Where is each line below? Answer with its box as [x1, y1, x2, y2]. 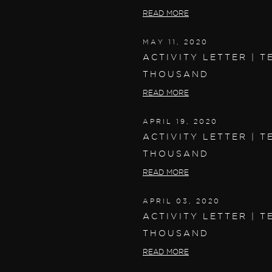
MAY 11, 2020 [143, 38, 208, 46]
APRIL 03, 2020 [143, 197, 220, 205]
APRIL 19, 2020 [143, 117, 218, 125]
